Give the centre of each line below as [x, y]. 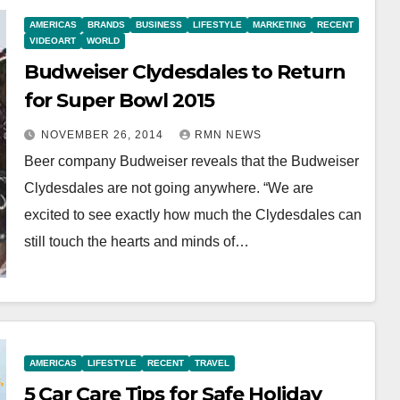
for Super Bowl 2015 [119, 100]
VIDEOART [52, 41]
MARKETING [279, 25]
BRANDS [106, 25]
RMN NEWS [228, 135]
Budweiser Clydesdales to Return [184, 72]
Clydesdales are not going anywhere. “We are [168, 188]
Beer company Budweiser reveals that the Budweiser [191, 161]
